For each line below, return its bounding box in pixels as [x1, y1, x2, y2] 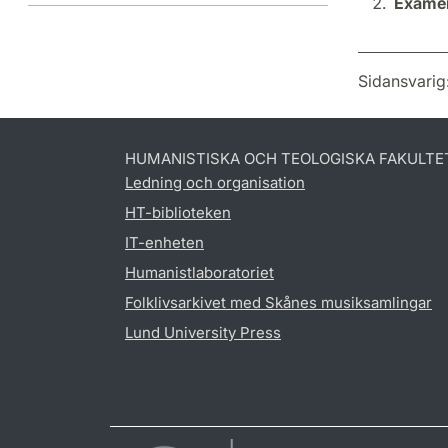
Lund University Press [125, 322, 281, 342]
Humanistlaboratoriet [125, 262, 274, 282]
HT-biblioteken [125, 202, 231, 222]
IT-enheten [125, 232, 204, 252]
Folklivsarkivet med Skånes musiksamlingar [125, 292, 432, 312]
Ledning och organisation [125, 172, 305, 192]
